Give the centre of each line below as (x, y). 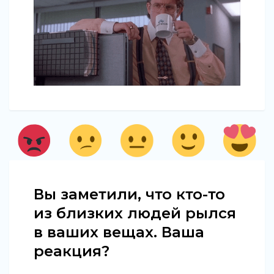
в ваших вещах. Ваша (119, 232)
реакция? (72, 251)
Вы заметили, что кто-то (129, 194)
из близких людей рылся (135, 213)
